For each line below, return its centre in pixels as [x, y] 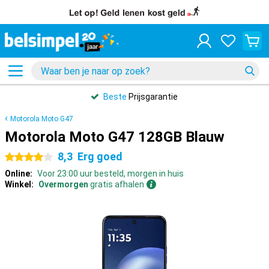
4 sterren [23, 157]
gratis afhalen [116, 184]
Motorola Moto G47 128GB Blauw [115, 137]
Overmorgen [63, 184]
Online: [19, 174]
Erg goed [100, 156]
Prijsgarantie [152, 97]
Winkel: [19, 184]
